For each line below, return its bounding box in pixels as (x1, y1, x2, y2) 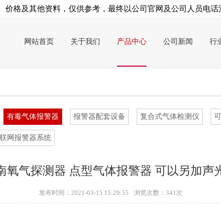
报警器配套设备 (74, 112, 125, 120)
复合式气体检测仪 (140, 112, 199, 120)
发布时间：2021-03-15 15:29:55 (38, 189, 129, 196)
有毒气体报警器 (7, 112, 59, 120)
